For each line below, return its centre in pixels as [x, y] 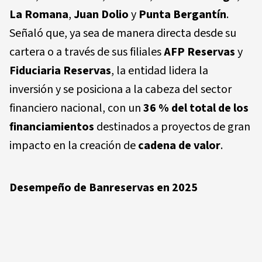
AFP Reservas [199, 52]
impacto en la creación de [74, 145]
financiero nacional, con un [76, 108]
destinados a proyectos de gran [172, 127]
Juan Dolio [101, 14]
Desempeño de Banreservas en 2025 [104, 187]
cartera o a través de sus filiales [87, 52]
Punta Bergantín [182, 14]
